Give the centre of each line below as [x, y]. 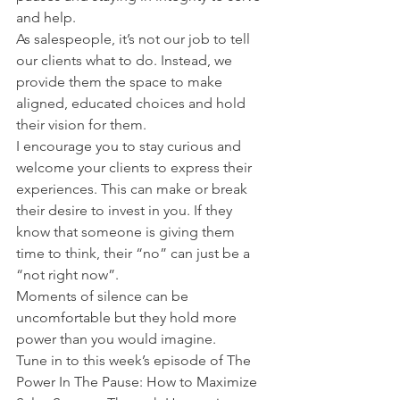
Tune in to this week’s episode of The [135, 360]
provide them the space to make [121, 82]
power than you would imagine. [116, 339]
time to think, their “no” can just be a [135, 253]
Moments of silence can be [104, 296]
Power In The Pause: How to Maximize [138, 382]
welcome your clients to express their [136, 167]
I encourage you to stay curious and [130, 146]
